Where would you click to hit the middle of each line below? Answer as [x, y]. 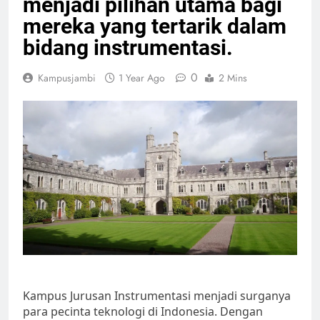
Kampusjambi [67, 78]
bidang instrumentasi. [128, 48]
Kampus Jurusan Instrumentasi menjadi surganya [157, 296]
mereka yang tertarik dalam [155, 26]
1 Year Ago [142, 78]
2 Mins [233, 78]
